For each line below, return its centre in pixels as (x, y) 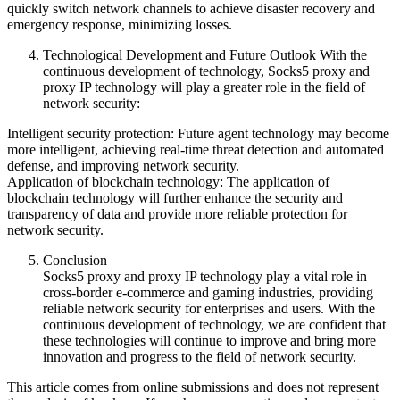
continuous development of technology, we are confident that (214, 324)
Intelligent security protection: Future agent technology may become (198, 133)
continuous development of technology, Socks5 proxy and (206, 71)
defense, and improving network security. (123, 165)
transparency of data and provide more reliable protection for (177, 213)
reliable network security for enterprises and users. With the (209, 308)
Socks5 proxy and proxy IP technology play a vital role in (205, 276)
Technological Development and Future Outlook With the (205, 54)
